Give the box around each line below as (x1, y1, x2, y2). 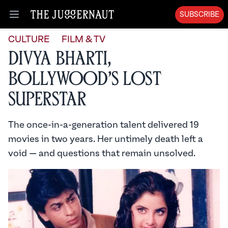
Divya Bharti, (8, 51, 111, 67)
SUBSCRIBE (180, 11, 219, 19)
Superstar (8, 92, 86, 107)
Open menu (13, 15, 59, 24)
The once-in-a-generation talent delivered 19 (8, 120, 199, 130)
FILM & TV (62, 34, 105, 45)
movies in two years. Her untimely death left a (8, 134, 203, 145)
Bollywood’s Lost (8, 71, 161, 87)
